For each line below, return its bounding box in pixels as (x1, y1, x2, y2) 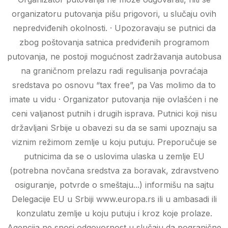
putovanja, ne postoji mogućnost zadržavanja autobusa (7, 51, 221, 62)
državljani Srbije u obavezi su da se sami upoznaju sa (11, 123, 217, 133)
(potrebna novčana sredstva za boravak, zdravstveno (9, 165, 219, 176)
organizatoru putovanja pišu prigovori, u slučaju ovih (12, 9, 216, 19)
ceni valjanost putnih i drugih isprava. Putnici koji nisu (11, 108, 217, 119)
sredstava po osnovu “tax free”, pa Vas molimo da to (12, 80, 216, 91)
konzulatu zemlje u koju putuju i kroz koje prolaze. (16, 208, 212, 219)
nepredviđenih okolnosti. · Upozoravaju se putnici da (12, 23, 216, 34)
